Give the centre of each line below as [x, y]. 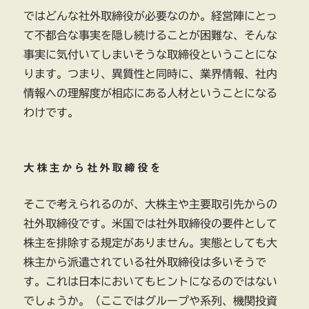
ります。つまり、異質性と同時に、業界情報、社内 [151, 74]
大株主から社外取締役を [93, 168]
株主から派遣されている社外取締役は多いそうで [145, 262]
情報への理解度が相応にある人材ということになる [151, 93]
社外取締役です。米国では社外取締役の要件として [151, 224]
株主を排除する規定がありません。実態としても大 [151, 243]
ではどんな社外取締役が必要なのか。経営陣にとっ [151, 16]
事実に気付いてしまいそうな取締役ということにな [151, 55]
